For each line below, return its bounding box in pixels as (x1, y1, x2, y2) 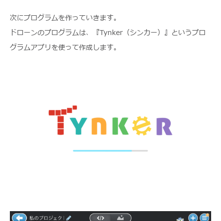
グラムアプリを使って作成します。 (10, 42, 120, 53)
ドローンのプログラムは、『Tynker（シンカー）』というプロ (10, 28, 206, 38)
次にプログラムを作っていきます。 (10, 13, 120, 23)
